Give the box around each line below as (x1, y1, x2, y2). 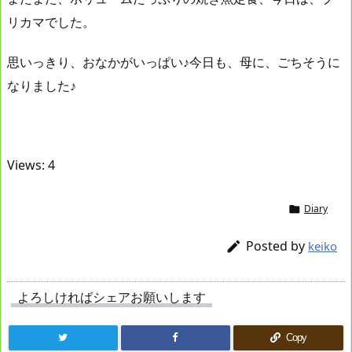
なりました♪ (7, 76, 76, 94)
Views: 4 (7, 156, 55, 174)
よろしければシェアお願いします (17, 288, 206, 306)
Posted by (246, 237, 308, 255)
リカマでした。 (7, 13, 95, 31)
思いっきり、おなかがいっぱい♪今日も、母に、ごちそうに (7, 53, 340, 71)
